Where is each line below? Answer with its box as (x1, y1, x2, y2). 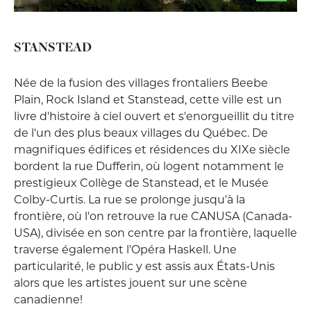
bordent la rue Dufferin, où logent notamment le (14, 158, 284, 173)
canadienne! (14, 292, 83, 306)
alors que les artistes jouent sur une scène (14, 275, 247, 289)
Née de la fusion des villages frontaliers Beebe (14, 75, 268, 90)
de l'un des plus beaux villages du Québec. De (14, 125, 268, 140)
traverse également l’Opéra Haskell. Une (14, 242, 237, 256)
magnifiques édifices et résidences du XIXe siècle (14, 142, 290, 156)
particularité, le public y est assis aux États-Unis (14, 258, 275, 273)
